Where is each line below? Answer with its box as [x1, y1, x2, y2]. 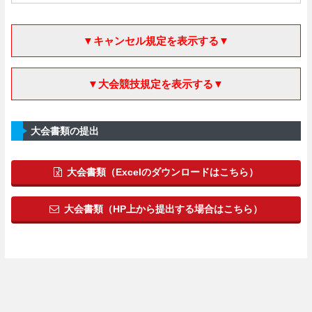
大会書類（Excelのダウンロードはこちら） [66, 166, 258, 178]
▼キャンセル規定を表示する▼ [82, 34, 229, 47]
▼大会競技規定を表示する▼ [88, 77, 224, 90]
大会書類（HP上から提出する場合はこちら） [63, 203, 263, 214]
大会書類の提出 [30, 125, 99, 136]
